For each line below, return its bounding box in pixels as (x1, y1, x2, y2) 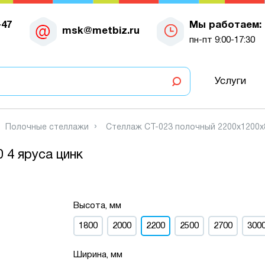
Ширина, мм (73, 251, 123, 259)
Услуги (214, 76, 246, 86)
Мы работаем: (189, 20, 261, 30)
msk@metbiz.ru (62, 26, 140, 35)
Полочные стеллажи (5, 124, 89, 131)
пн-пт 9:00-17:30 (189, 35, 255, 44)
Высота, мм (73, 202, 122, 210)
